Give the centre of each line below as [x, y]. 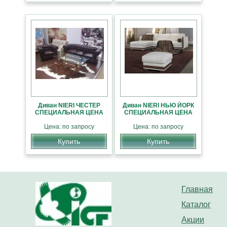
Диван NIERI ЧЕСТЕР [69, 106]
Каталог [196, 205]
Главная [197, 190]
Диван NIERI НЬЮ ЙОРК [158, 106]
